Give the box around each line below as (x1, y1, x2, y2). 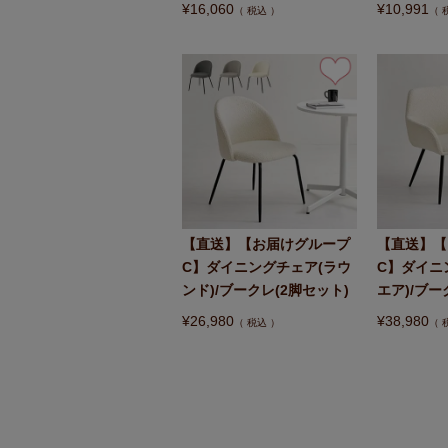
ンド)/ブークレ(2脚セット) (182, 281, 349, 298)
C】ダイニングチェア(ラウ (182, 258, 351, 275)
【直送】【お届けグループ (182, 235, 350, 252)
